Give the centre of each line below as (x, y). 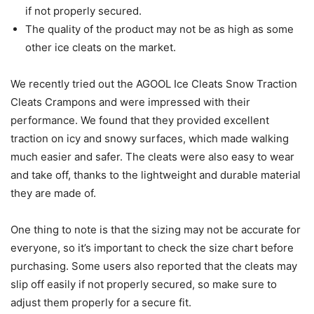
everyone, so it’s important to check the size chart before (152, 248)
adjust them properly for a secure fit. (101, 303)
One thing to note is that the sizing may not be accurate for (156, 230)
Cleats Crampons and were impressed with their (130, 102)
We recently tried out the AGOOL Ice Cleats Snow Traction (154, 84)
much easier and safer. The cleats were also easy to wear (152, 157)
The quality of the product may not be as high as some (159, 29)
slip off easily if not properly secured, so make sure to (144, 285)
